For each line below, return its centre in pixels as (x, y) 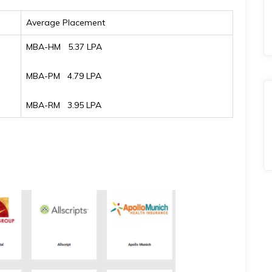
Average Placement (66, 22)
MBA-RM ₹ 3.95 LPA (64, 105)
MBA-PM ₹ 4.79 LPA (64, 76)
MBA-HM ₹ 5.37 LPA (64, 47)
